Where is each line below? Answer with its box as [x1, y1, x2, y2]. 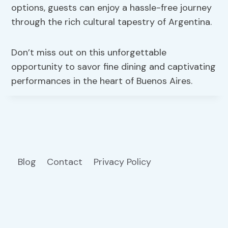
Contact [47, 155, 83, 168]
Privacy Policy [93, 155, 154, 168]
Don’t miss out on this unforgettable [11, 46, 167, 59]
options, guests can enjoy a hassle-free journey [11, 2, 212, 14]
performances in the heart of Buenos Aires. [11, 75, 193, 88]
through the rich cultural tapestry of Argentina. [11, 16, 212, 28]
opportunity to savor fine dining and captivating [11, 61, 216, 73]
